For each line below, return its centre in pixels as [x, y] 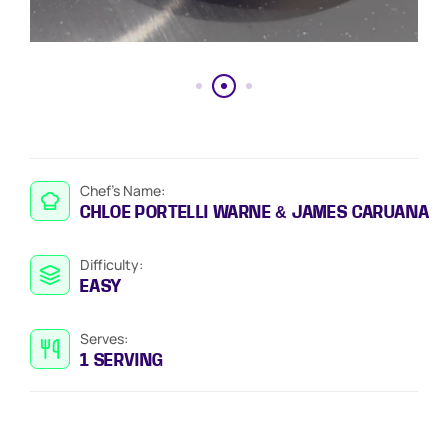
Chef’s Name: [122, 190]
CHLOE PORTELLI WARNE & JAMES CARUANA [255, 212]
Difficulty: [111, 264]
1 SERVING [122, 360]
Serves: [104, 338]
